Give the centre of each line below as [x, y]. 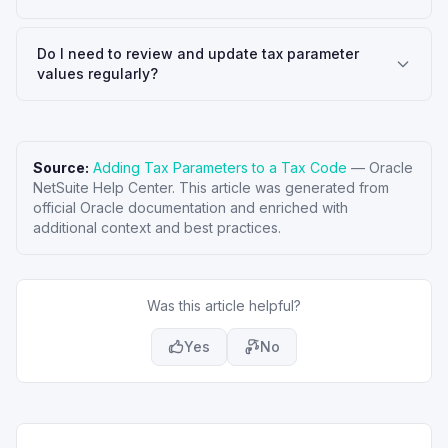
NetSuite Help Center [102, 187]
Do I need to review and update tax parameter [198, 53]
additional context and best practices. [157, 227]
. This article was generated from [280, 187]
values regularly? [97, 73]
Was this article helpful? [224, 305]
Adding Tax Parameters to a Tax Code [220, 167]
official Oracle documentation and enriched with [190, 207]
